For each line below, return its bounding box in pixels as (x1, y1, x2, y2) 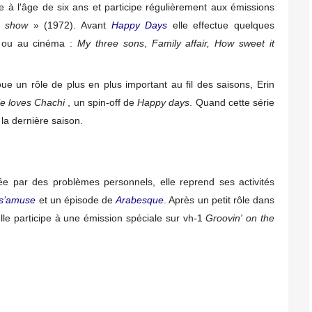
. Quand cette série (189, 96, 275, 108)
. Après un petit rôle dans (164, 194, 275, 205)
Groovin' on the (205, 212, 275, 224)
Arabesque (116, 194, 164, 205)
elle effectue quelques (167, 19, 274, 31)
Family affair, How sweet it (151, 37, 275, 49)
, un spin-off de (65, 96, 138, 108)
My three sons (77, 37, 144, 49)
